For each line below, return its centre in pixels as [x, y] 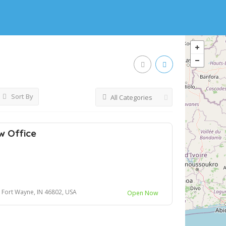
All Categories [131, 97]
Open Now [143, 193]
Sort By [21, 96]
